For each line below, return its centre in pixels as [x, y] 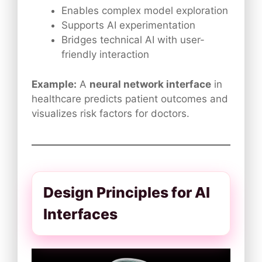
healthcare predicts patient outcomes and [130, 99]
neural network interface [150, 84]
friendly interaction [105, 55]
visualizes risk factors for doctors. [111, 113]
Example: [54, 84]
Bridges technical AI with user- [133, 40]
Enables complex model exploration [145, 11]
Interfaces [80, 214]
